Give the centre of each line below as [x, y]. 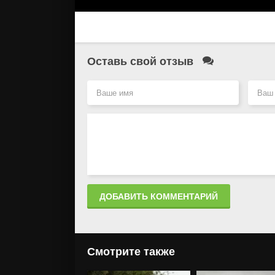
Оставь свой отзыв [142, 61]
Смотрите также [131, 251]
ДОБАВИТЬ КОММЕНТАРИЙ [159, 196]
